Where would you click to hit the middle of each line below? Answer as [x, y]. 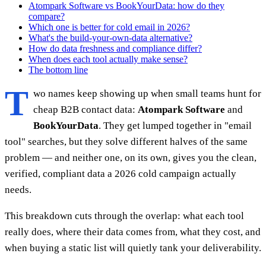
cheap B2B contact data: [85, 109]
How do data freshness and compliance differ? [115, 48]
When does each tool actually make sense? [108, 59]
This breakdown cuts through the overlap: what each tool [124, 216]
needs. [18, 189]
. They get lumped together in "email [175, 125]
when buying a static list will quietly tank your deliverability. [133, 248]
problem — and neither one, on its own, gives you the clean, [131, 157]
